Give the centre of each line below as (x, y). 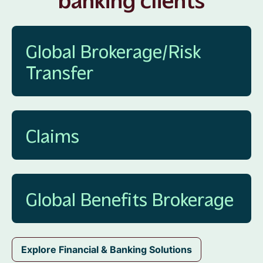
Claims (53, 134)
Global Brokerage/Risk (113, 50)
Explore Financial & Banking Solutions (107, 249)
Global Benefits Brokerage (130, 198)
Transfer (60, 71)
